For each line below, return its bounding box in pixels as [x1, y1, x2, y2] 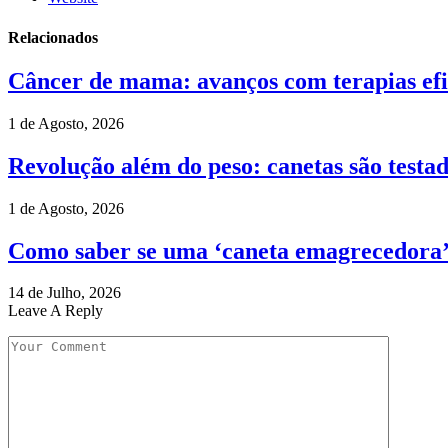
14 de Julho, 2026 [8, 284, 121, 302]
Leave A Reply [8, 302, 103, 320]
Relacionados [8, 28, 98, 46]
